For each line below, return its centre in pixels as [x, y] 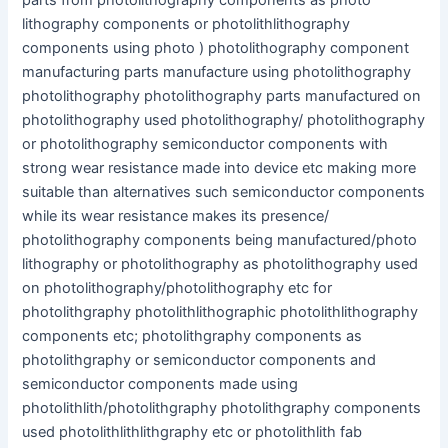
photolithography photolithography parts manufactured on [222, 96]
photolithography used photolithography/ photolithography [224, 120]
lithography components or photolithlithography [186, 24]
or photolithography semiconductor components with [205, 144]
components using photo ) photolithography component [216, 48]
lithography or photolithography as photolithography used [220, 264]
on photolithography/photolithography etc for [177, 288]
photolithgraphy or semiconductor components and [199, 360]
